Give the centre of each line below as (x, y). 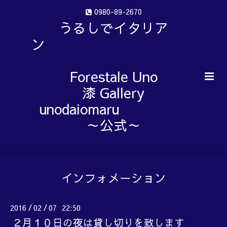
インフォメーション (113, 178)
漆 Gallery (113, 93)
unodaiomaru (113, 109)
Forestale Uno (113, 77)
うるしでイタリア (113, 28)
